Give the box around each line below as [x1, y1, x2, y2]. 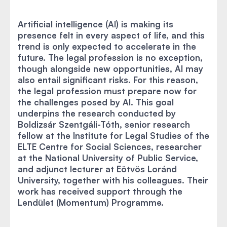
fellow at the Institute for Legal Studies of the [18, 130, 209, 141]
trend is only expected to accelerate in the [18, 41, 196, 52]
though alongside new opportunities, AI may [18, 63, 203, 74]
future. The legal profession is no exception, [18, 52, 203, 63]
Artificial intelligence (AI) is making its [18, 19, 173, 29]
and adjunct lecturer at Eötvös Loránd [18, 164, 177, 174]
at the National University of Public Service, [18, 153, 198, 163]
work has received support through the [18, 186, 182, 197]
